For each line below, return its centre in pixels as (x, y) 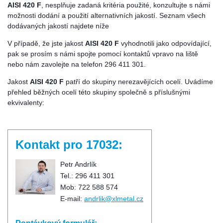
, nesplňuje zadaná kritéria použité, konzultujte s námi (126, 5)
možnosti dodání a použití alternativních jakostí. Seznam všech (107, 16)
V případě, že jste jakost (46, 44)
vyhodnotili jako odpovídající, (166, 44)
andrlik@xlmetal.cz (114, 199)
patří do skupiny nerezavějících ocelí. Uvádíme (138, 82)
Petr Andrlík (78, 164)
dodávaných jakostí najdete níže (58, 26)
